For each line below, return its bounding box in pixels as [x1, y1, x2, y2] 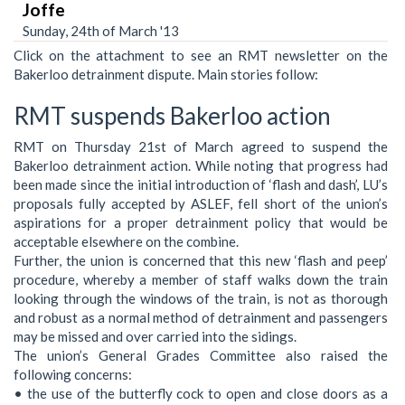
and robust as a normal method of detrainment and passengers [14, 309, 388, 326]
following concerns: [14, 366, 132, 383]
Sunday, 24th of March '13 [23, 22, 179, 39]
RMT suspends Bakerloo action [14, 100, 331, 130]
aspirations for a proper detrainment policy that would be [14, 214, 388, 231]
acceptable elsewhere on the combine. [14, 233, 239, 250]
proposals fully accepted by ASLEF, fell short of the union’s [14, 195, 388, 212]
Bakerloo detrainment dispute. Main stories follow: [14, 65, 318, 82]
